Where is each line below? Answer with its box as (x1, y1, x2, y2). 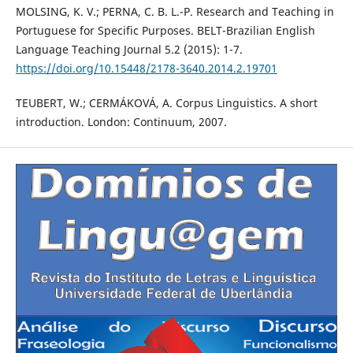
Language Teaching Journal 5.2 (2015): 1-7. (15, 42, 243, 58)
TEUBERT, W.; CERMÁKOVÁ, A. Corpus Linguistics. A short (15, 95, 318, 111)
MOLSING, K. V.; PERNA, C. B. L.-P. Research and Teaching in (15, 4, 334, 20)
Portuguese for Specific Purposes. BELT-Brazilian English (15, 23, 315, 39)
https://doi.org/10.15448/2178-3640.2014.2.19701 (15, 61, 277, 76)
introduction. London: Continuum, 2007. (15, 114, 227, 130)
